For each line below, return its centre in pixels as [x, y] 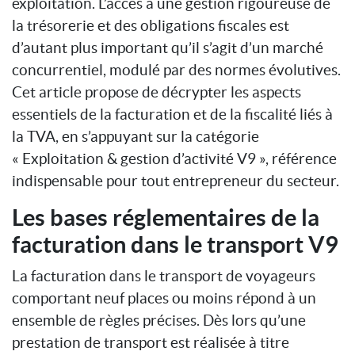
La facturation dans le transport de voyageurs [164, 275]
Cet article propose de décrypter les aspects [157, 92]
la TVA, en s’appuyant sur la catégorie [136, 136]
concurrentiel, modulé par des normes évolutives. [176, 69]
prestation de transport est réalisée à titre [151, 342]
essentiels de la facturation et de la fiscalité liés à [172, 114]
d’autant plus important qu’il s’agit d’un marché [168, 47]
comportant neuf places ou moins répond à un [164, 298]
